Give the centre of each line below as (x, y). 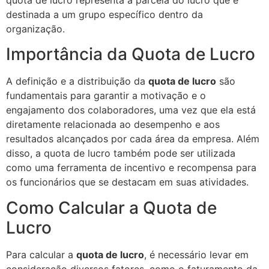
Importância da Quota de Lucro (131, 54)
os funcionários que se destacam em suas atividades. (127, 182)
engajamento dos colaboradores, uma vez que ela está (131, 110)
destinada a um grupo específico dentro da (104, 14)
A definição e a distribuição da (77, 81)
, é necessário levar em (196, 254)
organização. (35, 29)
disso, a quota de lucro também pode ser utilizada (121, 153)
